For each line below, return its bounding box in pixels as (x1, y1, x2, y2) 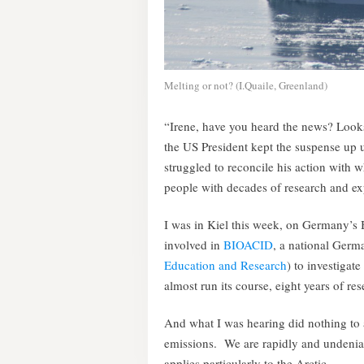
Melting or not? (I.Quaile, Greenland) (164, 78, 327, 93)
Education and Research (164, 257, 287, 273)
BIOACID (223, 236, 273, 253)
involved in (164, 236, 223, 253)
